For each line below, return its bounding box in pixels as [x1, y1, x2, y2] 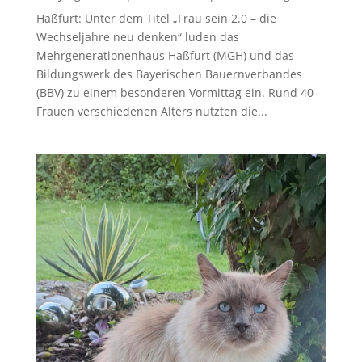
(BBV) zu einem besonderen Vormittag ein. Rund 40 [36, 85, 314, 101]
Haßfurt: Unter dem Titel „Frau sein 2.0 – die [36, 11, 276, 27]
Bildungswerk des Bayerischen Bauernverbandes [36, 66, 302, 82]
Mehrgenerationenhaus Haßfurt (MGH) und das [36, 48, 294, 64]
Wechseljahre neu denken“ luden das [36, 29, 239, 45]
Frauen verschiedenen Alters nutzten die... [36, 103, 267, 120]
